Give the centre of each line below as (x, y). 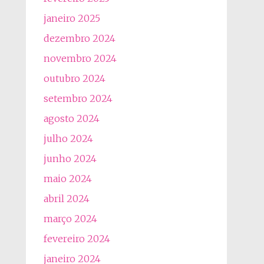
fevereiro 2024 (77, 239)
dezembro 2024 (79, 38)
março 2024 (70, 219)
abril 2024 (66, 199)
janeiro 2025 (72, 18)
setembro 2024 (78, 98)
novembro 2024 (80, 58)
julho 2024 (68, 138)
